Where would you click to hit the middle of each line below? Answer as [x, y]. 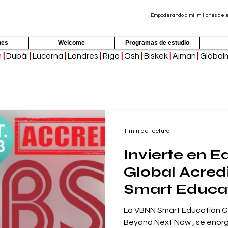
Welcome [72, 43]
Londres [83, 56]
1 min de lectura [147, 131]
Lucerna [48, 56]
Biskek [156, 56]
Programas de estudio [157, 43]
